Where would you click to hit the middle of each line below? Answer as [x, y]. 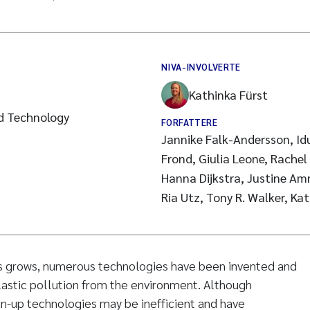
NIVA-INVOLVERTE [201, 67]
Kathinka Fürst [228, 94]
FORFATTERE [189, 122]
